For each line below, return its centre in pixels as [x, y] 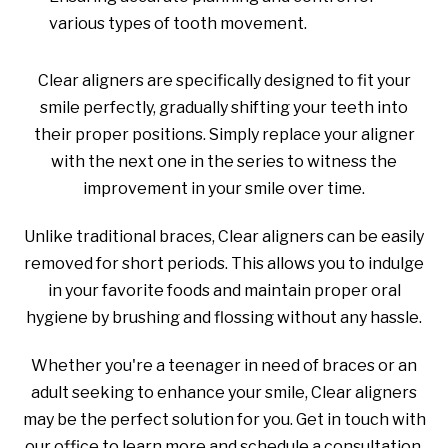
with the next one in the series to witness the [224, 161]
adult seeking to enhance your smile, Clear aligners [224, 392]
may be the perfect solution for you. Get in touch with [224, 419]
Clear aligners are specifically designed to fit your [224, 80]
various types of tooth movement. [177, 23]
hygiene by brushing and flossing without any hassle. [224, 317]
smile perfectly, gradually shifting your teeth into [224, 107]
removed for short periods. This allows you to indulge [224, 263]
